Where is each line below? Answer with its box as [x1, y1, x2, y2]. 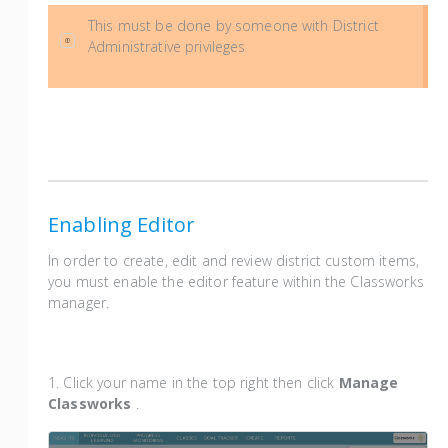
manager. [48, 293, 114, 312]
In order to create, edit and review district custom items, [48, 251, 420, 270]
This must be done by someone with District [88, 16, 379, 35]
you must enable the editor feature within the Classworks [48, 272, 424, 291]
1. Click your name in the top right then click [48, 373, 339, 392]
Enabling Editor [48, 211, 196, 238]
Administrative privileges [88, 37, 246, 56]
